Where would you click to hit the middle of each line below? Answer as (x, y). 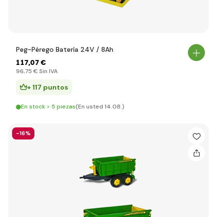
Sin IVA (48, 71)
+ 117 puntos (48, 87)
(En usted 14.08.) (100, 107)
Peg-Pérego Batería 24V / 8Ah (65, 49)
